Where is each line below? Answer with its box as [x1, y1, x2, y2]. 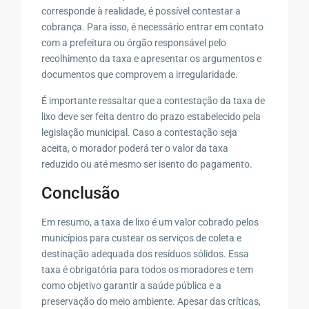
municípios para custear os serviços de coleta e [41, 232, 242, 243]
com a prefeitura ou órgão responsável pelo [41, 37, 227, 48]
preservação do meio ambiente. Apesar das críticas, [41, 295, 261, 307]
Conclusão [41, 183, 121, 203]
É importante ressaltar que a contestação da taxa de [41, 94, 266, 106]
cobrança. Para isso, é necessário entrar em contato [41, 21, 264, 32]
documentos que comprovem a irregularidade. [41, 68, 239, 80]
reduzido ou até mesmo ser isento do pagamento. [41, 158, 253, 170]
